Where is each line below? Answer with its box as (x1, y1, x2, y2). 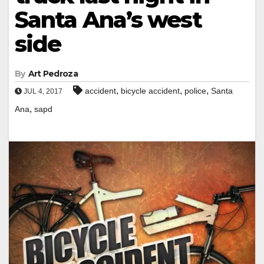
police (184, 85, 206, 95)
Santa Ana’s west (15, 5, 202, 34)
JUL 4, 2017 (22, 87, 62, 95)
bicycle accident (121, 85, 180, 95)
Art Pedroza (28, 68, 78, 79)
